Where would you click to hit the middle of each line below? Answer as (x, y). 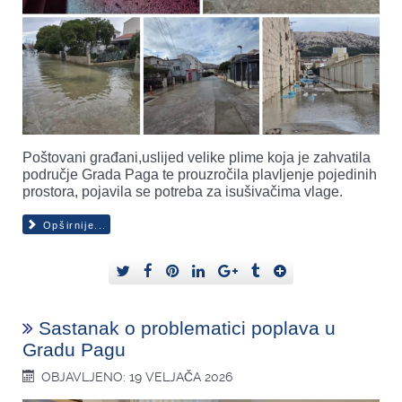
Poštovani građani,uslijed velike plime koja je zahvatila (197, 158)
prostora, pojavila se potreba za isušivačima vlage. (183, 192)
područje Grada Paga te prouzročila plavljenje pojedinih (200, 175)
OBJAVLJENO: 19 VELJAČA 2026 (137, 377)
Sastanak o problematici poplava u (187, 328)
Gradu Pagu (74, 350)
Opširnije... (73, 226)
